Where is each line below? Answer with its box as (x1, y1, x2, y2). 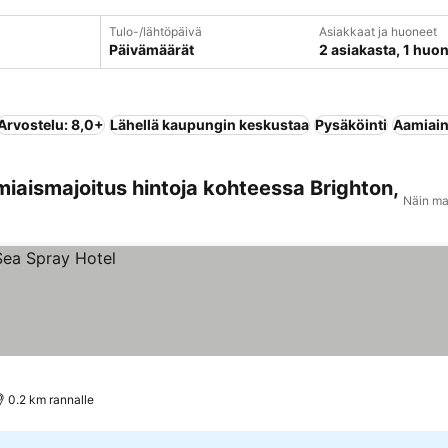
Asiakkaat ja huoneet (318, 24, 437, 39)
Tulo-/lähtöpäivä (108, 24, 202, 39)
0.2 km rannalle (8, 392, 95, 407)
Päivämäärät (108, 41, 194, 58)
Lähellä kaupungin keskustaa (110, 116, 309, 133)
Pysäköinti (315, 116, 387, 133)
